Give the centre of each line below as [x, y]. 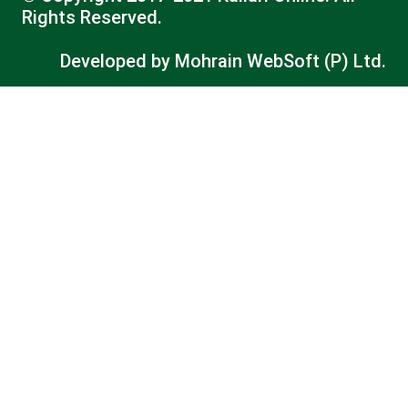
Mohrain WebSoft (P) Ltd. [280, 61]
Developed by [117, 61]
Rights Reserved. [92, 18]
